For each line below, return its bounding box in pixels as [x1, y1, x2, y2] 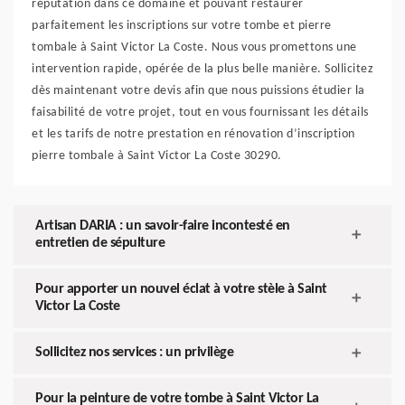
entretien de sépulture [35, 236, 165, 251]
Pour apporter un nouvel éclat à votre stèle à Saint [35, 282, 327, 297]
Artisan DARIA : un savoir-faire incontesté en [35, 219, 290, 234]
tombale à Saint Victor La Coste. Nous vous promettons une [32, 41, 357, 55]
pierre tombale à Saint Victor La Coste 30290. [32, 149, 282, 164]
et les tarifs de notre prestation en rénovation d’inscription [32, 127, 355, 142]
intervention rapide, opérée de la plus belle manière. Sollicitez [32, 62, 373, 77]
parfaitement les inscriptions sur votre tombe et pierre [32, 19, 332, 33]
